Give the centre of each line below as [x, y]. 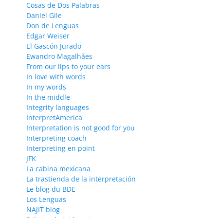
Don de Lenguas [53, 25]
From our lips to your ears [68, 66]
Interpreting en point [61, 148]
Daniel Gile [44, 15]
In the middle [48, 97]
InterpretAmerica [54, 117]
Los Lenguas [46, 199]
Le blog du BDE [51, 189]
